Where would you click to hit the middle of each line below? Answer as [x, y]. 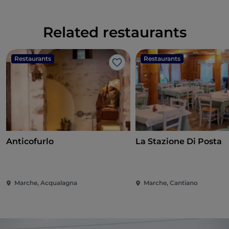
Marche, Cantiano [171, 183]
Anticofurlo [30, 142]
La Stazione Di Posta [179, 142]
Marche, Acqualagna [46, 183]
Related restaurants [114, 32]
